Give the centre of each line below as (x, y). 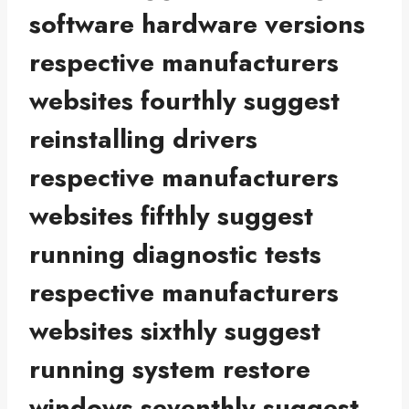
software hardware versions (197, 25)
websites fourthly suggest (184, 101)
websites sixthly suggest (175, 331)
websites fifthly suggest (171, 216)
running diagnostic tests (175, 255)
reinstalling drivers (143, 140)
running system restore (170, 370)
